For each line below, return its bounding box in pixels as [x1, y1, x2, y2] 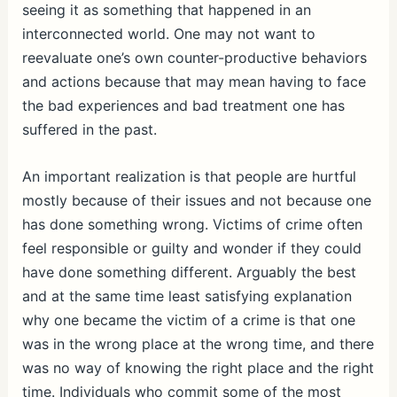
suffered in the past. [21, 121, 157, 139]
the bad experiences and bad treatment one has [21, 97, 345, 115]
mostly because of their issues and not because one [21, 191, 371, 209]
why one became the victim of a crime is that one [21, 311, 355, 329]
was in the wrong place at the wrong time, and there [21, 335, 374, 353]
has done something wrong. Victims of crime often [21, 215, 362, 233]
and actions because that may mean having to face [21, 73, 366, 91]
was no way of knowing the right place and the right [21, 359, 374, 377]
